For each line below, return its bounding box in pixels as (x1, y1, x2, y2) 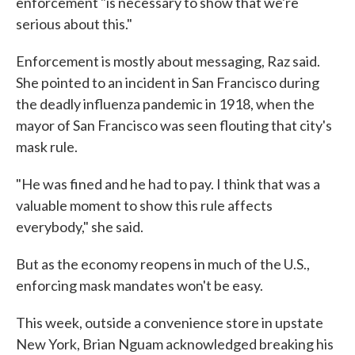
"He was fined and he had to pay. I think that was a (16, 175, 320, 193)
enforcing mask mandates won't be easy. (16, 277, 263, 294)
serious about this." (16, 15, 132, 32)
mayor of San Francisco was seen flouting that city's (16, 116, 332, 134)
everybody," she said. (16, 218, 143, 235)
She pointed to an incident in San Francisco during (16, 74, 319, 91)
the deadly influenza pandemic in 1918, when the (16, 95, 315, 113)
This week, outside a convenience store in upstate (16, 314, 323, 331)
